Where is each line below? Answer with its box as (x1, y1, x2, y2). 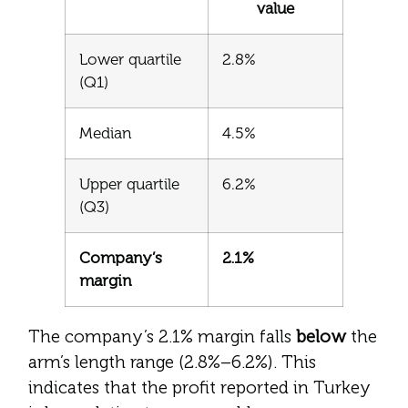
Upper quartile (79, 174, 179, 193)
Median (79, 123, 132, 142)
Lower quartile (79, 49, 181, 68)
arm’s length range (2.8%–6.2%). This (28, 351, 316, 372)
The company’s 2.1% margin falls (28, 325, 296, 347)
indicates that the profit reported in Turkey (28, 376, 371, 398)
